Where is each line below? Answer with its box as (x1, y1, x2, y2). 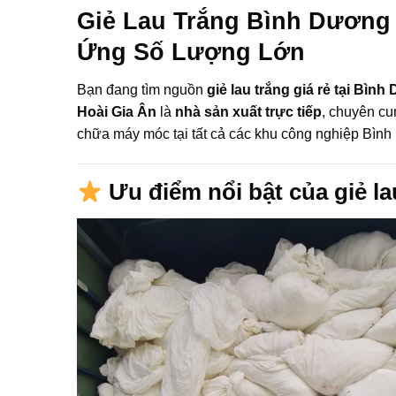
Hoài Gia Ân (77, 104, 156, 120)
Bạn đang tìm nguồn (77, 82, 207, 98)
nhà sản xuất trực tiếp (175, 104, 322, 120)
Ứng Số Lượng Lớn (77, 37, 305, 65)
